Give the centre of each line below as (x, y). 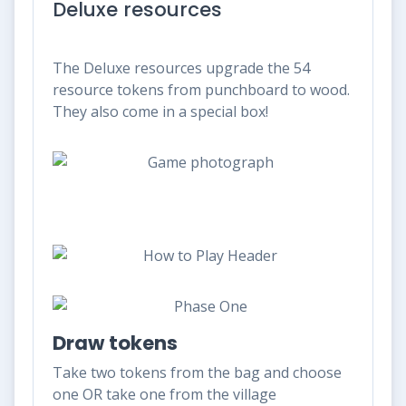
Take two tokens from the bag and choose (197, 372)
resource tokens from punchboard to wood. (201, 89)
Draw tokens (115, 343)
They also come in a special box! (160, 111)
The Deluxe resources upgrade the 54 (181, 68)
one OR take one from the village (164, 394)
